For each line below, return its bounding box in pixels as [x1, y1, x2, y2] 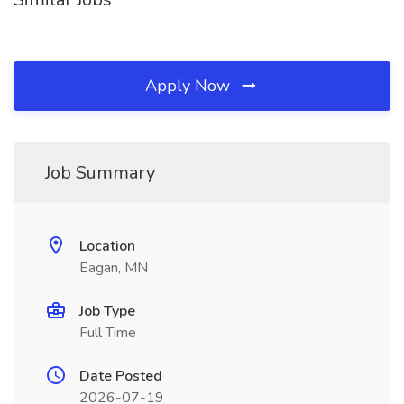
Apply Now [145, 75, 234, 96]
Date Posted [79, 366, 162, 386]
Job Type [79, 301, 135, 321]
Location [79, 236, 135, 256]
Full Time [79, 323, 136, 343]
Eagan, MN [79, 258, 148, 278]
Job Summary [45, 161, 155, 185]
